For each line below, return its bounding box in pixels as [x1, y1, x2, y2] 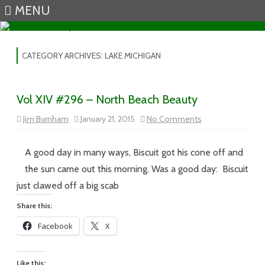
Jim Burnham [23, 114, 69, 124]
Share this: [17, 201, 52, 210]
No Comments [147, 114, 202, 124]
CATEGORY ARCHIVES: [22, 50, 105, 61]
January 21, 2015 [79, 114, 140, 124]
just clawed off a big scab [17, 180, 119, 191]
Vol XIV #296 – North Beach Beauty [17, 92, 198, 106]
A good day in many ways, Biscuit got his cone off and [25, 147, 243, 158]
